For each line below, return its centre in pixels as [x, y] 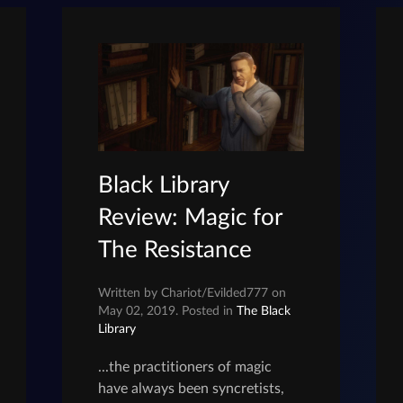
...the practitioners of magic [185, 367]
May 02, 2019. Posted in [168, 310]
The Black [264, 310]
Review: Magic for [190, 217]
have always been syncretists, [192, 388]
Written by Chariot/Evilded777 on [193, 292]
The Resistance [175, 250]
